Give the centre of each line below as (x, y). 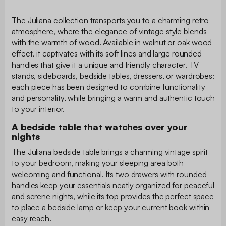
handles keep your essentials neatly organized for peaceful (113, 185)
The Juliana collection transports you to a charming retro (110, 20)
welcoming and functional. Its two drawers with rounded (109, 174)
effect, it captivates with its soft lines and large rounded (107, 53)
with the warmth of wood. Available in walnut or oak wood (112, 42)
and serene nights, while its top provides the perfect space (113, 196)
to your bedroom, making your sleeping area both (98, 163)
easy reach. (32, 218)
